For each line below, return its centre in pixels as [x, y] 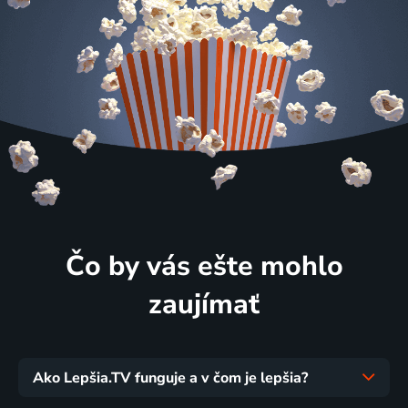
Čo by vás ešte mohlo [204, 265]
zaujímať [204, 304]
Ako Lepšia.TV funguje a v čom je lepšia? [170, 377]
